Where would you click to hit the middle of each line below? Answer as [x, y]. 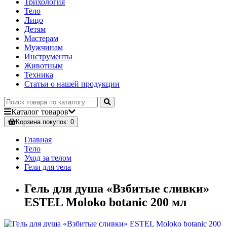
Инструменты [48, 57]
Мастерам [41, 39]
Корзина [28, 122]
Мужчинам [44, 48]
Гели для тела [48, 167]
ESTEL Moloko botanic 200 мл [105, 202]
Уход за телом [48, 158]
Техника [39, 75]
